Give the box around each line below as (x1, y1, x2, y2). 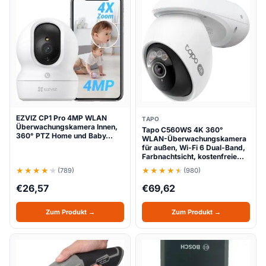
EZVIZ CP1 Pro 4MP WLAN (16, 113, 107, 122)
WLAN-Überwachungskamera (142, 134, 246, 143)
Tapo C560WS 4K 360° (142, 125, 223, 134)
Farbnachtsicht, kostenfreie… (142, 152, 244, 161)
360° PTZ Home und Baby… (16, 131, 113, 140)
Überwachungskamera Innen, (16, 122, 118, 131)
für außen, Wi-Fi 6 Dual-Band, (142, 143, 245, 152)
